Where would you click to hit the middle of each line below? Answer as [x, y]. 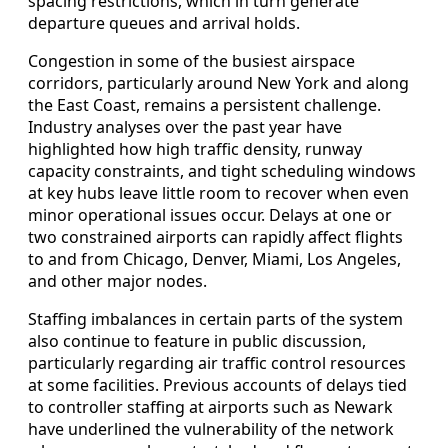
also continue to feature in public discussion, [197, 341]
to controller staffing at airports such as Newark [210, 407]
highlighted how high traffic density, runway [195, 149]
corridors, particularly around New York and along [218, 83]
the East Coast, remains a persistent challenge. [204, 105]
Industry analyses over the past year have [185, 127]
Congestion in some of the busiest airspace [191, 61]
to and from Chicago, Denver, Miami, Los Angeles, [214, 259]
